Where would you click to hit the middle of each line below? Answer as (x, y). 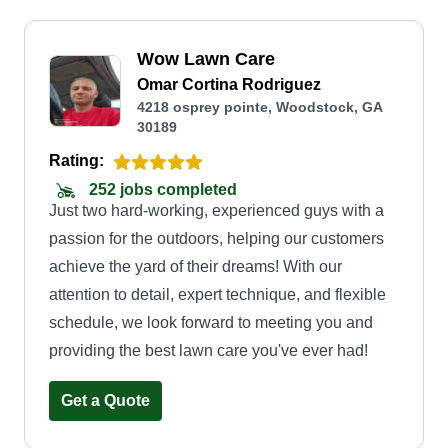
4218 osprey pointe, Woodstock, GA (260, 107)
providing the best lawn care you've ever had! (208, 350)
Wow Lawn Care (206, 59)
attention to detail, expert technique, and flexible (217, 294)
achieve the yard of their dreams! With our (195, 266)
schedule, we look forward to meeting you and (211, 322)
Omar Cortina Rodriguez (229, 84)
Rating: (76, 160)
